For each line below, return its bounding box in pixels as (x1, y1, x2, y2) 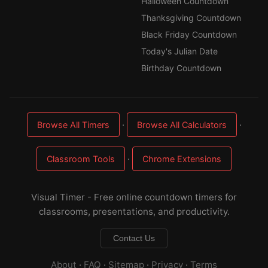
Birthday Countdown (141, 63, 221, 73)
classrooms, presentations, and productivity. (38, 206, 230, 217)
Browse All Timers (36, 120, 109, 130)
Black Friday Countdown (141, 29, 237, 39)
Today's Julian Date (141, 46, 218, 56)
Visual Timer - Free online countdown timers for (31, 191, 237, 203)
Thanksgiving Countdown (141, 13, 241, 23)
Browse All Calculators (136, 120, 227, 130)
